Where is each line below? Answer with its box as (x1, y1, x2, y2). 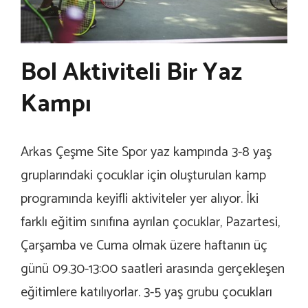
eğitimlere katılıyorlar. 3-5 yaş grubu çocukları (21, 281, 272, 305)
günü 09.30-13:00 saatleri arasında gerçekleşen (21, 258, 285, 281)
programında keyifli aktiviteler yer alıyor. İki (21, 188, 258, 211)
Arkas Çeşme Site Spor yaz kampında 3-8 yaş (21, 141, 272, 164)
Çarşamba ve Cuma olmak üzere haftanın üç (21, 234, 267, 258)
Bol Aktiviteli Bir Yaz (21, 52, 242, 93)
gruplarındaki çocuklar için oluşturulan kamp (21, 164, 266, 188)
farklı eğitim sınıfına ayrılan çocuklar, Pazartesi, (21, 211, 280, 234)
